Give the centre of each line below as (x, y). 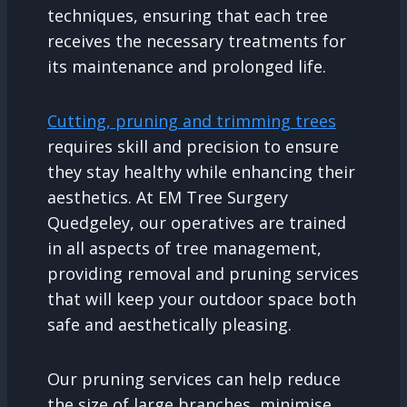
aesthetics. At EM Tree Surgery (168, 197)
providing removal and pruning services (203, 273)
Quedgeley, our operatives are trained (197, 222)
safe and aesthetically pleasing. (172, 324)
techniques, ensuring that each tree (188, 15)
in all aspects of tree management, (184, 248)
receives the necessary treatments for (197, 40)
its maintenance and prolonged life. (187, 66)
